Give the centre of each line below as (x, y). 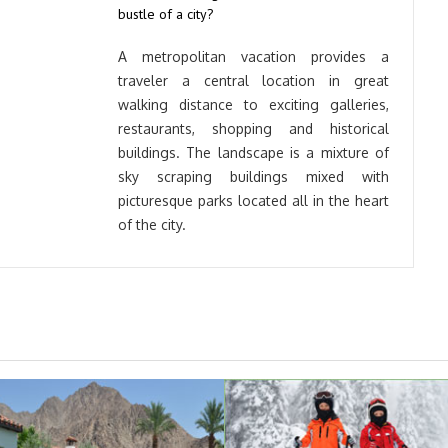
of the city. (152, 224)
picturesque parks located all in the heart (253, 200)
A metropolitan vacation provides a (253, 56)
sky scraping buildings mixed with (253, 176)
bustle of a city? (166, 14)
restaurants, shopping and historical (253, 128)
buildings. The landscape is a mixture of (253, 152)
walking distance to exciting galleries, (253, 104)
